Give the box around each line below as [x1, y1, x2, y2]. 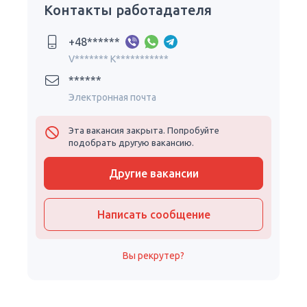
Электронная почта [69, 92, 156, 103]
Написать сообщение [97, 208, 210, 221]
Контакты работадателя [44, 2, 212, 18]
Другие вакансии [108, 167, 199, 180]
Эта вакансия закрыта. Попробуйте [69, 125, 219, 135]
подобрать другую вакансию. [69, 138, 194, 147]
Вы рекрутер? [123, 250, 184, 261]
